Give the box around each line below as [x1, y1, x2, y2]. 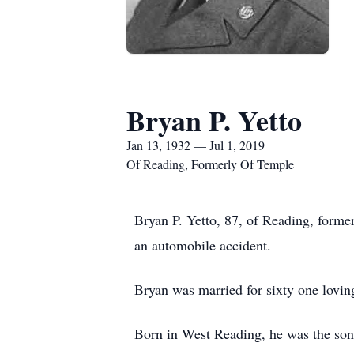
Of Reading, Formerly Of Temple [126, 156, 294, 172]
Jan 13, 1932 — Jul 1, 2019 [126, 137, 265, 153]
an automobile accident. [134, 235, 271, 254]
